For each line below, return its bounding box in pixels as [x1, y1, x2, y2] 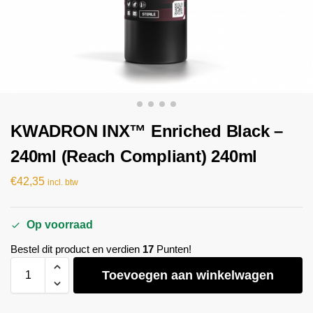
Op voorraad [27, 219, 93, 231]
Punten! [154, 243, 191, 256]
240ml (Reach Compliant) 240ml [10, 147, 258, 166]
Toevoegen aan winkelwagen [102, 268, 274, 283]
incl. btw [48, 177, 78, 187]
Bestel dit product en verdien [10, 243, 143, 256]
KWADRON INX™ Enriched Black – [10, 122, 284, 140]
